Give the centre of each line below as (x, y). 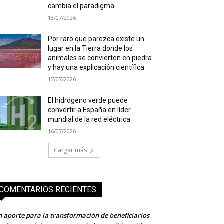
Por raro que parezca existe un (96, 39)
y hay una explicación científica (96, 68)
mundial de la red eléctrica (89, 120)
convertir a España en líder (90, 110)
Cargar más (70, 150)
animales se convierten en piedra (100, 58)
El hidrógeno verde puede (88, 101)
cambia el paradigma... (84, 6)
